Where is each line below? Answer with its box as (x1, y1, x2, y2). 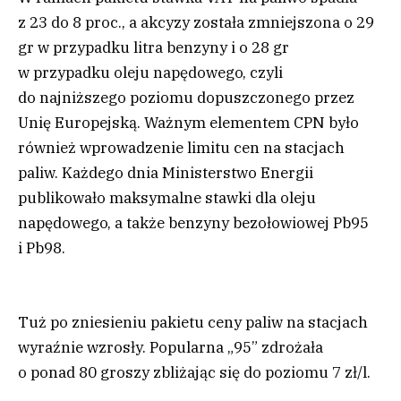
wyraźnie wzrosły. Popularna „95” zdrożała (18, 337, 323, 357)
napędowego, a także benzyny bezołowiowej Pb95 (18, 213, 369, 234)
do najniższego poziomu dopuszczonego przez (18, 88, 354, 108)
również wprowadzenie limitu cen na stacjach (18, 138, 345, 158)
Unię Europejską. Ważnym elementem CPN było (18, 113, 359, 133)
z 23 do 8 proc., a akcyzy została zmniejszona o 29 (18, 13, 374, 33)
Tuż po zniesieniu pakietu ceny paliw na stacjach (18, 311, 368, 332)
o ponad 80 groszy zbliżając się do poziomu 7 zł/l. (18, 362, 371, 382)
